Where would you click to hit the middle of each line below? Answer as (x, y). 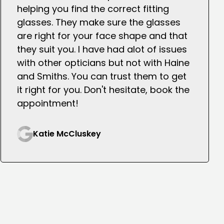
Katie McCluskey (67, 134)
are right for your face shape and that (102, 36)
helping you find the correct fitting (93, 9)
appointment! (47, 103)
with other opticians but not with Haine (103, 63)
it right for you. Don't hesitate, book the (103, 90)
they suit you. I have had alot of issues (102, 49)
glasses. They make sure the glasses (98, 22)
